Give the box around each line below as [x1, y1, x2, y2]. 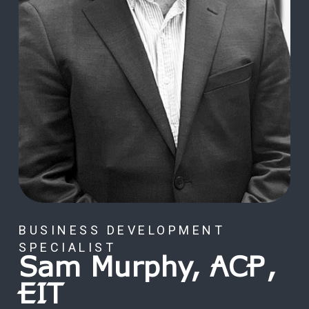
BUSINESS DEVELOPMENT [19, 223, 225, 237]
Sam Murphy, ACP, [19, 256, 276, 282]
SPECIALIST [19, 240, 116, 255]
